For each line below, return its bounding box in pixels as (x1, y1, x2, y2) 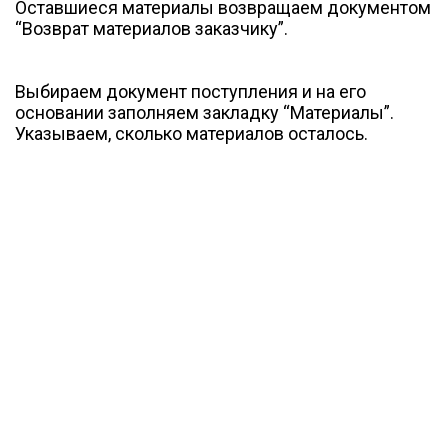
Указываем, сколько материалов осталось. (15, 122, 368, 144)
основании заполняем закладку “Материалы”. (15, 101, 394, 123)
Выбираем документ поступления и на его (15, 80, 366, 102)
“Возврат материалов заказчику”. (15, 17, 288, 39)
